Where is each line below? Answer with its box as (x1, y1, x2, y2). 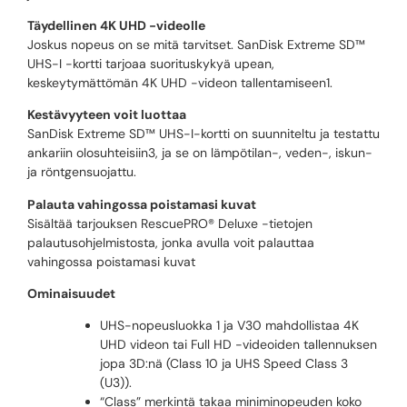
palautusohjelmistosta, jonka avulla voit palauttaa (27, 233, 314, 251)
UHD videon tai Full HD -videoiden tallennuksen (100, 336, 377, 353)
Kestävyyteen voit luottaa (27, 106, 186, 124)
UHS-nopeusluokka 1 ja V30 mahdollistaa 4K (100, 317, 359, 334)
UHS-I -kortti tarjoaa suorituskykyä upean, (27, 55, 274, 72)
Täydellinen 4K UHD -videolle (27, 16, 205, 34)
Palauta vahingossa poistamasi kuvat (27, 195, 256, 213)
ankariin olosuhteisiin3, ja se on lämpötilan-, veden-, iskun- (27, 144, 372, 162)
